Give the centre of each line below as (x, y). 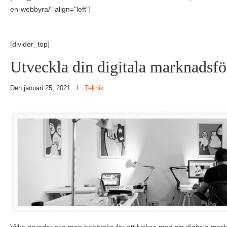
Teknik (94, 88)
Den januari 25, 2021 (41, 88)
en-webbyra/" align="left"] (50, 9)
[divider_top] (30, 44)
